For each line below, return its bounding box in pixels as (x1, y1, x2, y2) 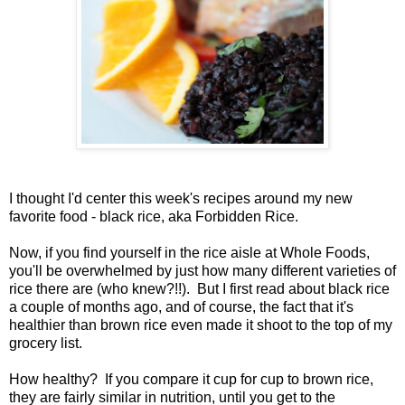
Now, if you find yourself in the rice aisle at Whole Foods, (9, 245, 370, 261)
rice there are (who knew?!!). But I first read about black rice (9, 281, 390, 297)
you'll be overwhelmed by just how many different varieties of (9, 263, 396, 279)
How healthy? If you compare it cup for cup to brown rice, (9, 372, 373, 388)
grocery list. (9, 335, 82, 352)
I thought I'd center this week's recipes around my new (9, 191, 353, 207)
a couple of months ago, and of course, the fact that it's (9, 299, 353, 316)
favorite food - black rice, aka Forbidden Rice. (9, 209, 298, 225)
